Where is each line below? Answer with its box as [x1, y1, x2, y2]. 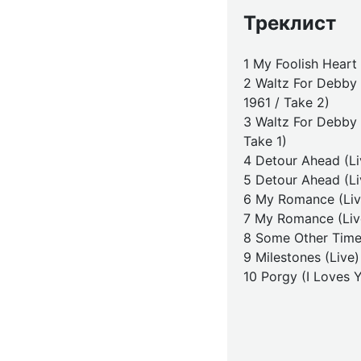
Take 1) [243, 133, 287, 149]
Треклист [243, 11, 336, 35]
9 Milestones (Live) [243, 249, 359, 265]
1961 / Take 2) [243, 94, 330, 110]
